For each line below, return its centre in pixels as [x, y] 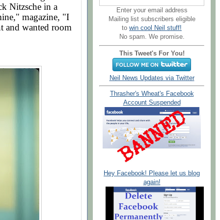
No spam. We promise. [152, 37]
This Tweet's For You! [152, 53]
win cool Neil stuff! [155, 28]
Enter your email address [152, 10]
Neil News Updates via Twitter [152, 78]
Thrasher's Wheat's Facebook [152, 94]
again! [152, 182]
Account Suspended [152, 103]
